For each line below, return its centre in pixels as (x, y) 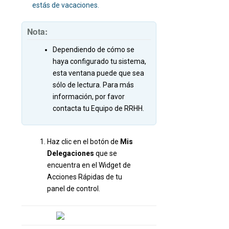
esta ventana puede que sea (98, 73)
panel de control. (74, 189)
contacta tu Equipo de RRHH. (98, 108)
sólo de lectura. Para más (93, 85)
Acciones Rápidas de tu (85, 177)
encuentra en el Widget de (89, 165)
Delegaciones (71, 154)
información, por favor (89, 96)
